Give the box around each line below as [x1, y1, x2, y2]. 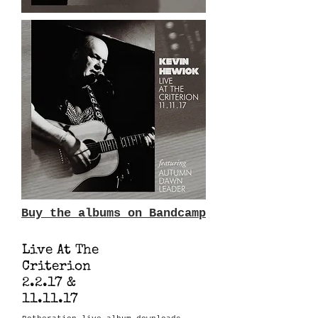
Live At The [22, 244, 99, 258]
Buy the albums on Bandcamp [21, 207, 206, 220]
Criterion [22, 261, 91, 274]
